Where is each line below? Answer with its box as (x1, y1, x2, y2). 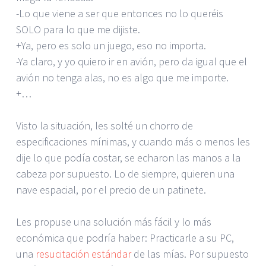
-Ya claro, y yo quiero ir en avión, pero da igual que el (16, 54, 247, 68)
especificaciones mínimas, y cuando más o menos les (16, 134, 250, 148)
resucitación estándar (36, 246, 131, 261)
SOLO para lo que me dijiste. (16, 22, 140, 36)
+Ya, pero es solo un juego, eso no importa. (16, 38, 206, 52)
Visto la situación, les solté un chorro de (16, 118, 193, 132)
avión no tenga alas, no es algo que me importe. (16, 70, 229, 84)
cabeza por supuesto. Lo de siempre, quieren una (16, 166, 235, 180)
